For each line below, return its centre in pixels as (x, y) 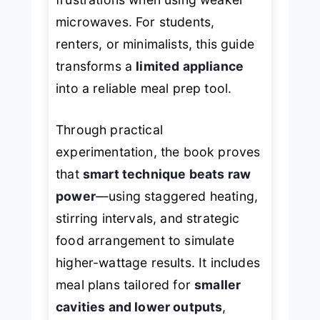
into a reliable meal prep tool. (144, 89)
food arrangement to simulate (145, 240)
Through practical (109, 129)
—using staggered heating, (177, 196)
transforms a (96, 66)
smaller (218, 284)
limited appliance (190, 66)
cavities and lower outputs (139, 306)
